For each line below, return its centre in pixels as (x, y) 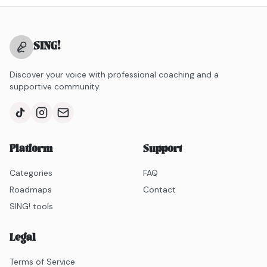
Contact (159, 190)
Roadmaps (31, 190)
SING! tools (31, 206)
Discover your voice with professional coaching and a (114, 74)
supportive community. (55, 86)
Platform (31, 150)
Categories (31, 173)
